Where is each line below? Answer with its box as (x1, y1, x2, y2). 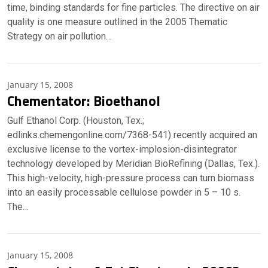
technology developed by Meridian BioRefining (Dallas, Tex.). (7, 158, 260, 169)
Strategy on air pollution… (7, 31, 112, 42)
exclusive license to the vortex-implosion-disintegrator (7, 144, 237, 155)
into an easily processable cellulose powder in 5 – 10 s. (7, 187, 240, 198)
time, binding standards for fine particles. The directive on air (7, 2, 260, 13)
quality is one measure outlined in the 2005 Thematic (7, 16, 227, 28)
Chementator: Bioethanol (7, 90, 166, 111)
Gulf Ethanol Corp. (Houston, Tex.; (7, 115, 144, 126)
